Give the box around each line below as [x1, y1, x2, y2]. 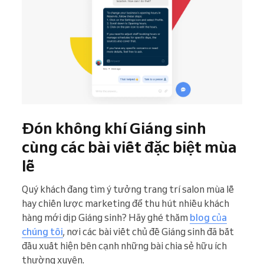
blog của [190, 212, 227, 224]
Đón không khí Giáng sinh [22, 118, 206, 138]
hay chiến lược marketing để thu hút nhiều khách [22, 197, 229, 210]
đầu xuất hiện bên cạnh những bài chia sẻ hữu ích [22, 240, 227, 252]
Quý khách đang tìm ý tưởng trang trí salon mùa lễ [22, 183, 234, 196]
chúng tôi [22, 226, 63, 238]
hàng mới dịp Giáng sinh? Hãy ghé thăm [22, 212, 190, 224]
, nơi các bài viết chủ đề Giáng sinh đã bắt [63, 226, 234, 238]
